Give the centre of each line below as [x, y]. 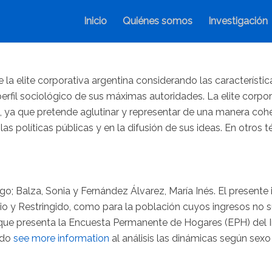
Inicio [95, 21]
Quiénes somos [158, 21]
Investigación [238, 21]
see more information [61, 238]
